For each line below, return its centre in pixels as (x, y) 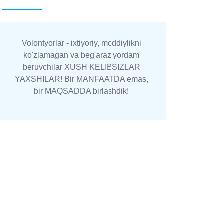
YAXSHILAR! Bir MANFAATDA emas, (81, 79)
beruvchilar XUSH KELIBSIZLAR (81, 67)
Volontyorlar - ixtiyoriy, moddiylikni (81, 43)
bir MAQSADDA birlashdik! (82, 91)
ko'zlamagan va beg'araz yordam (82, 55)
